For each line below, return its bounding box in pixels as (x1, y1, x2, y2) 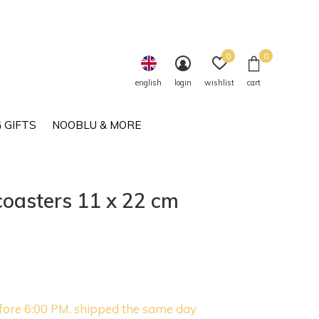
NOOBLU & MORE (51, 117, 141, 132)
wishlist (204, 78, 234, 88)
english (135, 78, 162, 88)
